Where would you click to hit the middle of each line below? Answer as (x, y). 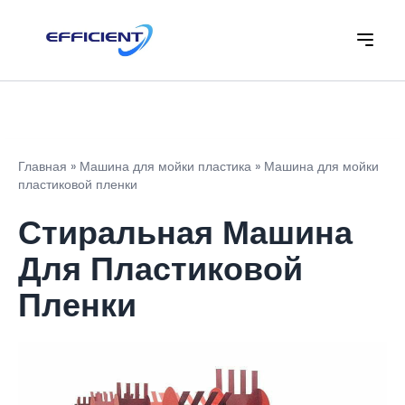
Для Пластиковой (160, 268)
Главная (42, 166)
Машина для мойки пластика (165, 166)
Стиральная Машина (185, 232)
